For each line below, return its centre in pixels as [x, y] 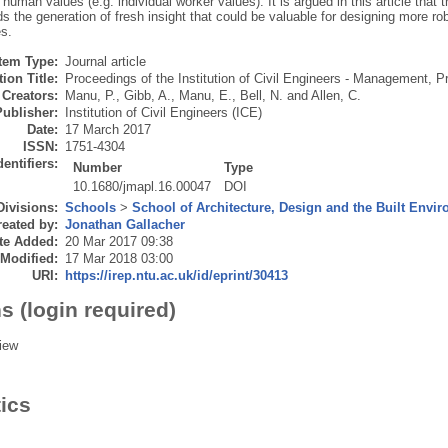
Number [98, 168]
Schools [90, 208]
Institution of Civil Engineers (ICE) [163, 113]
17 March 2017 [107, 130]
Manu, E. [205, 96]
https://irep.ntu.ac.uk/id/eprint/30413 [176, 276]
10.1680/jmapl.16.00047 [142, 187]
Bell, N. [261, 96]
